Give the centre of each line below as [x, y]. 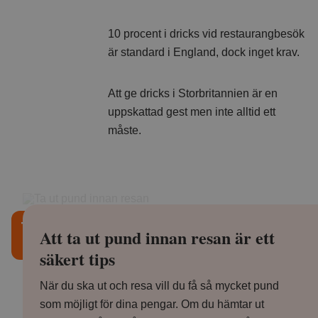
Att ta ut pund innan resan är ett [157, 237]
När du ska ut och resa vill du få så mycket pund [159, 285]
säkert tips [77, 258]
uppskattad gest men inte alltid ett [192, 111]
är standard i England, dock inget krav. [204, 52]
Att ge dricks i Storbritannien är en [193, 93]
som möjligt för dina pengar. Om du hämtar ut [152, 304]
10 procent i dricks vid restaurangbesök [206, 33]
